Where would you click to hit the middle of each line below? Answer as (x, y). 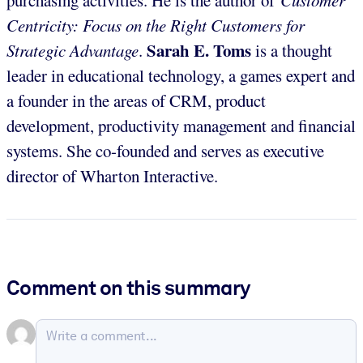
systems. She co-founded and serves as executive (165, 150)
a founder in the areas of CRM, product (136, 100)
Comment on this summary (128, 287)
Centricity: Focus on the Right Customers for (156, 25)
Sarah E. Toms (199, 50)
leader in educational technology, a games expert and (181, 75)
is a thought (292, 50)
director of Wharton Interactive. (112, 175)
